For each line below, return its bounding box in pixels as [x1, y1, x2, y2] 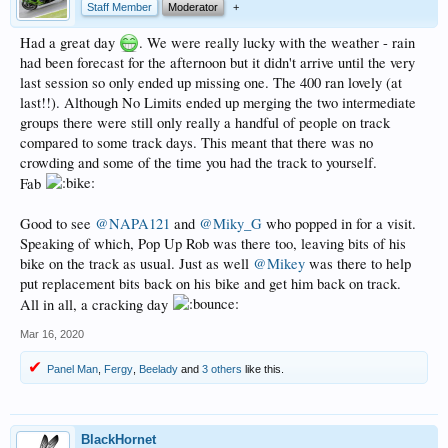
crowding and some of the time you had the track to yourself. [20, 152, 377, 172]
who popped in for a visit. [262, 213, 416, 233]
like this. [242, 362, 284, 375]
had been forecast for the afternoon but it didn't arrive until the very [20, 52, 415, 72]
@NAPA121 [95, 213, 170, 233]
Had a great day [20, 32, 119, 52]
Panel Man [47, 362, 98, 375]
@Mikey [253, 253, 305, 273]
